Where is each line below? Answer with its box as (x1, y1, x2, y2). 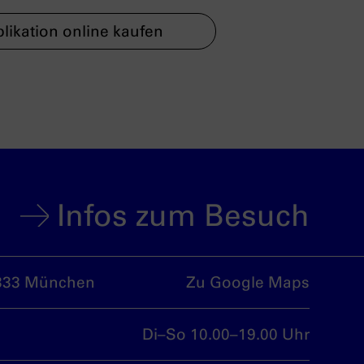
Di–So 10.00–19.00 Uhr (142, 325, 310, 344)
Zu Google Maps (185, 273, 310, 292)
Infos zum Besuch (57, 197, 310, 233)
